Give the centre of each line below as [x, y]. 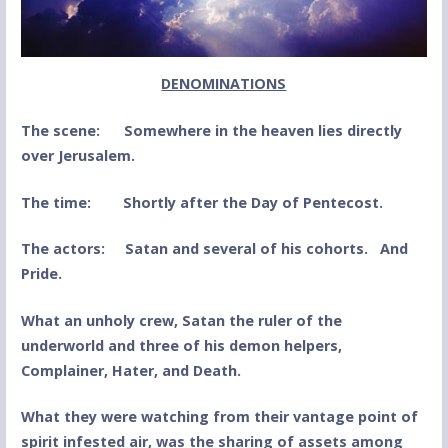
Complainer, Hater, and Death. [130, 370]
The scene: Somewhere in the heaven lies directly [211, 131]
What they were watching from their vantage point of [219, 417]
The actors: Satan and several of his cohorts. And [214, 249]
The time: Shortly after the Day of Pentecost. [201, 202]
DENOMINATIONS [224, 84]
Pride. [41, 274]
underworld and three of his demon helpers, [181, 345]
